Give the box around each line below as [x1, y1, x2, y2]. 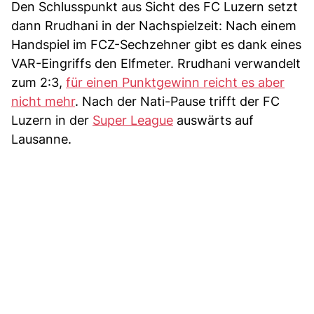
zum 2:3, [11, 75, 66, 90]
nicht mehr [11, 94, 75, 109]
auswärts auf [173, 113, 254, 128]
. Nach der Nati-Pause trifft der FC [75, 94, 280, 109]
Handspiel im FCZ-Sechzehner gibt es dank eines [11, 37, 301, 53]
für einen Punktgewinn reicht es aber [66, 75, 285, 90]
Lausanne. [11, 132, 71, 147]
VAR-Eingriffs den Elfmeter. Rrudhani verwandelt [11, 56, 301, 71]
